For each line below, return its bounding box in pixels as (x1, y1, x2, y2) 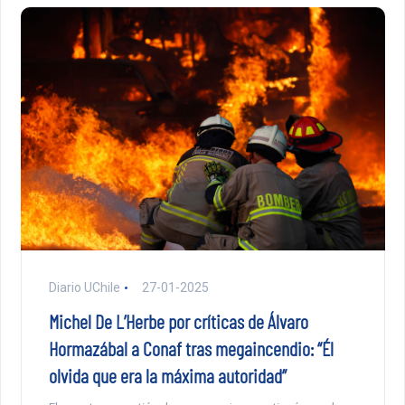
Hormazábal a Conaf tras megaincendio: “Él (48, 335, 334, 360)
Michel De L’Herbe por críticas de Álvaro (48, 308, 308, 333)
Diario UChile (48, 279, 120, 295)
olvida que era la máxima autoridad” (48, 363, 287, 387)
